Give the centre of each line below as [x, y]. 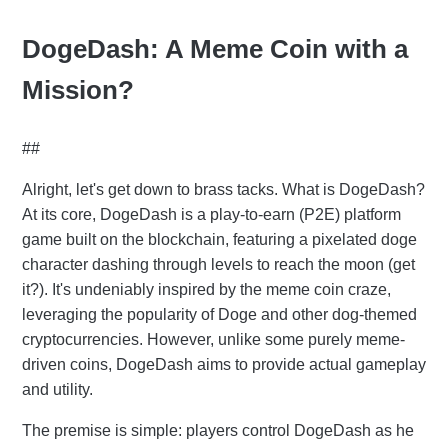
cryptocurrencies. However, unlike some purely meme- [213, 339]
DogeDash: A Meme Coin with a [215, 48]
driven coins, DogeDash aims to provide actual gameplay [224, 364]
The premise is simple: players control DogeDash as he [218, 430]
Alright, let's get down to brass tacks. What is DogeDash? [223, 189]
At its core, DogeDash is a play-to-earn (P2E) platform [211, 214]
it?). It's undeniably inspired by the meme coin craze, [206, 289]
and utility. [57, 389]
